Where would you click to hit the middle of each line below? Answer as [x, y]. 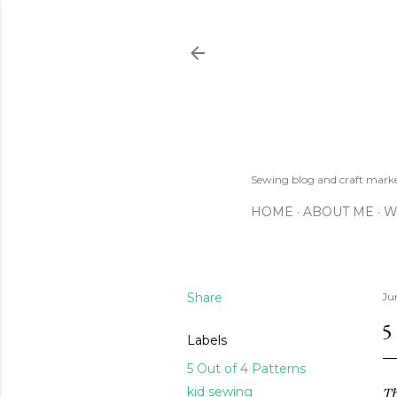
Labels [207, 340]
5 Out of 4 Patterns [246, 368]
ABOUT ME [339, 211]
